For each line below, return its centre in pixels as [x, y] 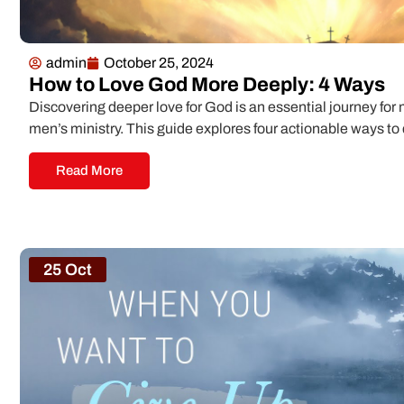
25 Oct [68, 270]
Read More [89, 171]
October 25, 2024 [159, 63]
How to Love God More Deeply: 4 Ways [207, 85]
